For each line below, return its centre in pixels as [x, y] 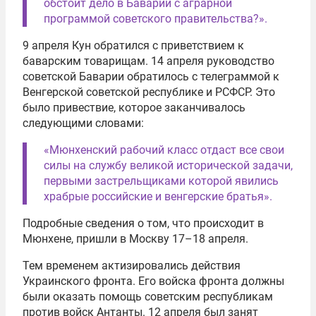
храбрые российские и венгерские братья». [158, 196]
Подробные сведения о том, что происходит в [143, 223]
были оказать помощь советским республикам [148, 296]
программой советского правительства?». [156, 18]
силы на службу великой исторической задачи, [168, 165]
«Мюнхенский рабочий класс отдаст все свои [164, 150]
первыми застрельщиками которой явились [161, 181]
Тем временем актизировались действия [132, 265]
